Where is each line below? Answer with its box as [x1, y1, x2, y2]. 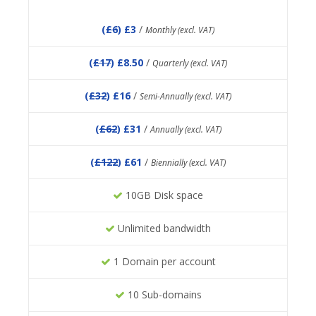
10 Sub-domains [124, 288, 202, 302]
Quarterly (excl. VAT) [152, 57, 227, 69]
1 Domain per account [110, 255, 216, 269]
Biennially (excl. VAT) [151, 157, 226, 169]
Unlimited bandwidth [115, 221, 211, 236]
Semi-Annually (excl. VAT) [140, 90, 231, 102]
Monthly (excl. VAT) [145, 24, 214, 36]
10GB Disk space [123, 188, 203, 202]
